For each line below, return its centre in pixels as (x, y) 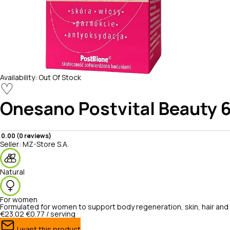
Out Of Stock (60, 78)
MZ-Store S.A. (46, 144)
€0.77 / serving (51, 214)
